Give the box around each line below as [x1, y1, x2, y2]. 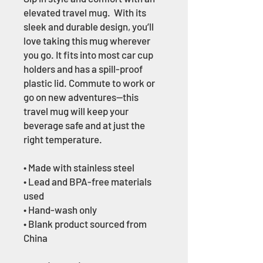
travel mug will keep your [23, 105, 129, 117]
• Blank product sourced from [23, 218, 147, 230]
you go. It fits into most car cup [23, 49, 153, 60]
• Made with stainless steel [23, 161, 134, 173]
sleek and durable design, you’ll [23, 21, 154, 32]
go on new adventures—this [23, 91, 139, 103]
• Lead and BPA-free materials [23, 176, 151, 187]
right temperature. [23, 133, 102, 145]
